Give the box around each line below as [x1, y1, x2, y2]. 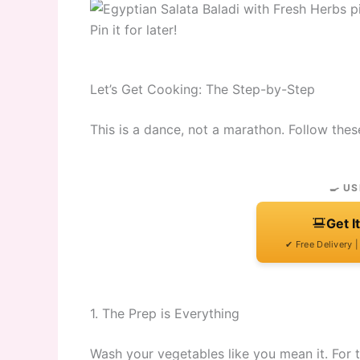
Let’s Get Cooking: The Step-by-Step [90, 81, 315, 98]
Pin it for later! [90, 22, 177, 39]
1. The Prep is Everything [90, 305, 239, 322]
